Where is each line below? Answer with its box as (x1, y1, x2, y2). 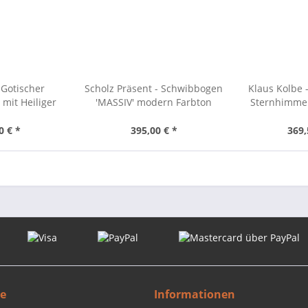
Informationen (154, 287, 235, 302)
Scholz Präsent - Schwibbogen (85, 82, 223, 95)
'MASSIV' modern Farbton (96, 96, 212, 109)
